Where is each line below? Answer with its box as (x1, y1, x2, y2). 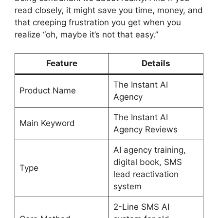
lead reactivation (113, 169, 179, 179)
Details (142, 58, 170, 68)
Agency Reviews (113, 125, 178, 134)
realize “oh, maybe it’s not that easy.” (15, 29, 158, 39)
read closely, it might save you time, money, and (15, 5, 203, 15)
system (113, 182, 142, 191)
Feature (46, 58, 77, 68)
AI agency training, (113, 145, 186, 155)
